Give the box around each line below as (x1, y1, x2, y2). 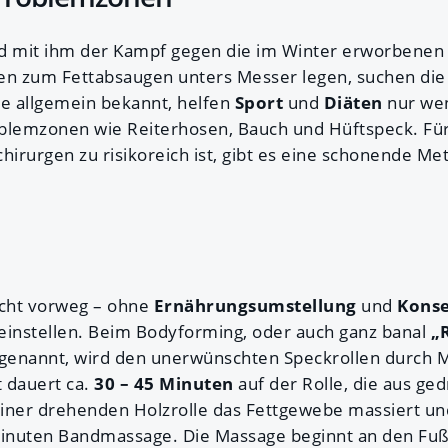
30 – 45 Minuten (94, 371, 234, 395)
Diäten (323, 90, 387, 114)
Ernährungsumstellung (153, 293, 361, 317)
